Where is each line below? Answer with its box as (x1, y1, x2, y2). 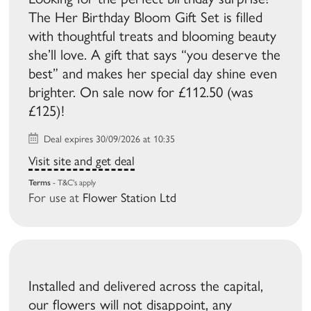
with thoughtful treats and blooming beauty (28, 27, 277, 45)
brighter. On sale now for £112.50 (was (28, 83, 254, 101)
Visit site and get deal (28, 153, 135, 169)
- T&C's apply (51, 178, 96, 188)
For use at (28, 190, 83, 206)
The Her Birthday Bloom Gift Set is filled (28, 8, 263, 26)
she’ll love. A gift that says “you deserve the (28, 46, 281, 64)
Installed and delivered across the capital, (28, 277, 264, 295)
